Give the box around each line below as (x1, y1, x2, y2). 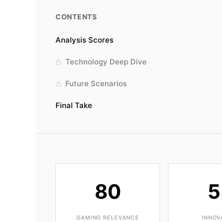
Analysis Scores (55, 35, 113, 45)
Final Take (55, 101, 92, 110)
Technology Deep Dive (65, 57, 147, 66)
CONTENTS (55, 12, 97, 21)
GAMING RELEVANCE (76, 214, 140, 221)
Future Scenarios (65, 79, 127, 88)
